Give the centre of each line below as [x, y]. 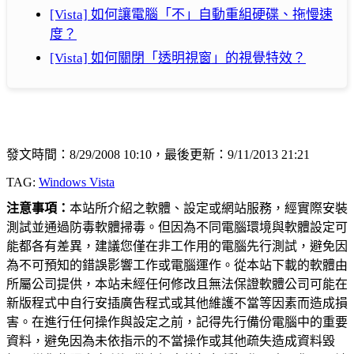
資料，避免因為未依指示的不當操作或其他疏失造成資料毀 [171, 341]
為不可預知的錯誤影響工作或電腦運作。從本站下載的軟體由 [177, 265]
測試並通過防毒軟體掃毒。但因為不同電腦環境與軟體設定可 [177, 227]
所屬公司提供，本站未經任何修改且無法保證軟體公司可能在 [177, 284]
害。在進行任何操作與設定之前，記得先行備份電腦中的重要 [177, 322]
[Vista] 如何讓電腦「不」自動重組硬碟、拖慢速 [191, 14]
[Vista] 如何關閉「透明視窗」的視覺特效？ [178, 58]
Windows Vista [77, 182]
